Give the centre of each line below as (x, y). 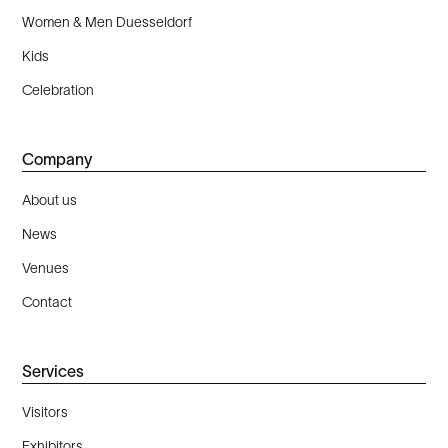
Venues (46, 267)
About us (50, 200)
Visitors (45, 412)
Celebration (58, 89)
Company (57, 158)
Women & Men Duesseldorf (107, 21)
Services (53, 371)
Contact (47, 301)
